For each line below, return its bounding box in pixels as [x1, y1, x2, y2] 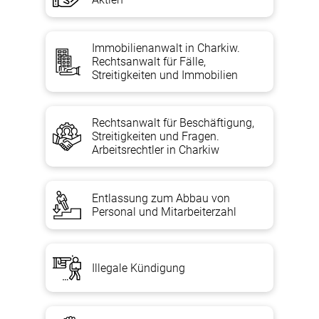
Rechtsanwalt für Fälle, [92, 55, 206, 68]
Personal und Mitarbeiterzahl [92, 205, 236, 219]
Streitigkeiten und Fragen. [92, 130, 219, 143]
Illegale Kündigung [92, 261, 185, 275]
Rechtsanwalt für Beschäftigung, [92, 116, 254, 130]
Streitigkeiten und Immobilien [92, 68, 238, 82]
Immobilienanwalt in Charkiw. [92, 41, 240, 55]
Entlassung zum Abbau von [92, 192, 230, 205]
